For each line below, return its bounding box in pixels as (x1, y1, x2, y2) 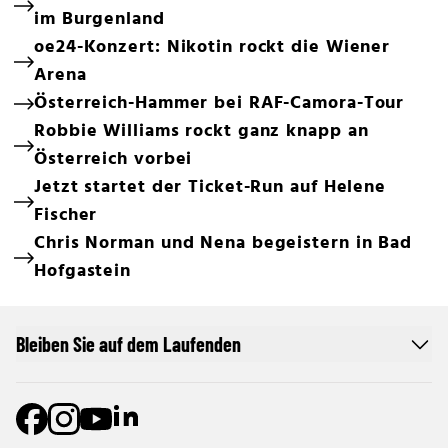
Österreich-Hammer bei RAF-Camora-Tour (34, 89, 405, 118)
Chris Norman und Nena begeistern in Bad (34, 229, 413, 258)
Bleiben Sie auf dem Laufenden (16, 332, 241, 356)
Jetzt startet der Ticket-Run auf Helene (34, 173, 387, 202)
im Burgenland (34, 5, 165, 34)
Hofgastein (34, 257, 132, 286)
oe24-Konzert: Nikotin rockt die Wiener (34, 33, 391, 62)
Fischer (34, 201, 98, 230)
